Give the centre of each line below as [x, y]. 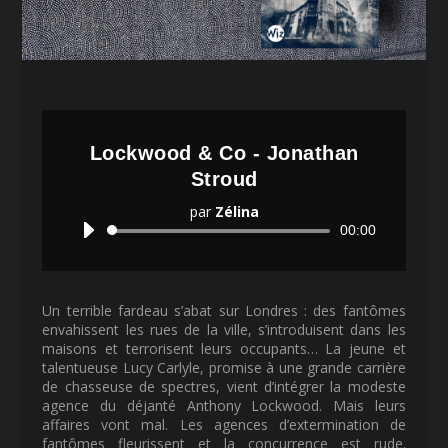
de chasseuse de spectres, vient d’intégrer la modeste [224, 386]
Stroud [224, 178]
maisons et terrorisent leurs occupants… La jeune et [224, 348]
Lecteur [247, 229]
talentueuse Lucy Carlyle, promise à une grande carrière [224, 367]
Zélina [236, 211]
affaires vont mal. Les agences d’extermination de [224, 424]
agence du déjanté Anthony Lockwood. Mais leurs [224, 405]
